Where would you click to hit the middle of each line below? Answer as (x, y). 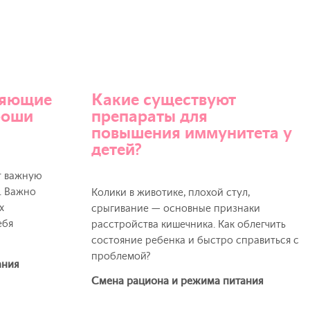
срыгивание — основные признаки (176, 209)
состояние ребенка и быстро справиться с (195, 240)
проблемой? (121, 256)
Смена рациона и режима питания (177, 281)
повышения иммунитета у (192, 133)
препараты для (149, 116)
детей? (117, 149)
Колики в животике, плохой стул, (171, 193)
